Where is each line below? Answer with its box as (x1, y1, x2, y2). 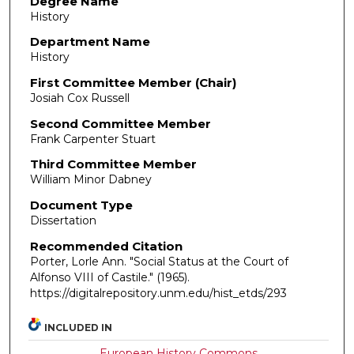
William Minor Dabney (29, 172, 152, 187)
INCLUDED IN (44, 322, 113, 334)
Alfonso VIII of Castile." (29, 269, 156, 284)
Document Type (29, 198, 133, 213)
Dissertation (29, 213, 96, 228)
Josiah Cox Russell (29, 91, 130, 106)
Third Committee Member (29, 156, 197, 172)
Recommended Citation (29, 238, 183, 254)
